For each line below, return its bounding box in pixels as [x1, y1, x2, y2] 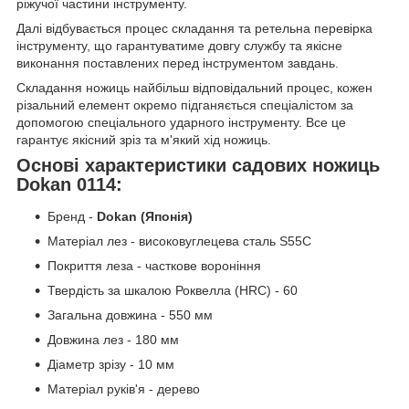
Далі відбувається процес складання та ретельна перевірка [16, 20, 372, 36]
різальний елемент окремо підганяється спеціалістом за [16, 97, 353, 112]
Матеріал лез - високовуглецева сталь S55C [47, 234, 311, 249]
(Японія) [137, 209, 193, 225]
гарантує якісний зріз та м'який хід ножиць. [16, 131, 271, 147]
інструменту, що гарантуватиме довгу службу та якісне [16, 37, 342, 53]
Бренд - [47, 209, 97, 225]
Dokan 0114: [16, 173, 122, 194]
